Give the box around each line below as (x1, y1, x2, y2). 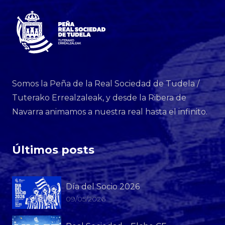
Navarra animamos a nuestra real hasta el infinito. (12, 106, 207, 117)
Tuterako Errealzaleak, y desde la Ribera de (12, 92, 186, 102)
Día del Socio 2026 (65, 182, 140, 192)
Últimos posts (12, 143, 94, 157)
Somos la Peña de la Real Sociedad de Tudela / (12, 78, 199, 88)
